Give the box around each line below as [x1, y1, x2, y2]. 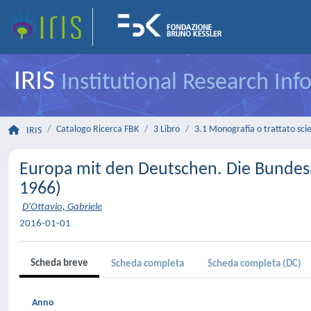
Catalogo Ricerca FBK [56, 124, 139, 135]
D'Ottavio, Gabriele [22, 202, 102, 212]
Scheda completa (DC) [208, 259, 301, 269]
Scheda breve [31, 258, 88, 269]
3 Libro [153, 124, 180, 135]
